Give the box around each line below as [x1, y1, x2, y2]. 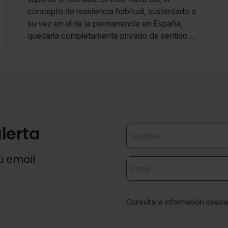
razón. [27, 43, 51, 53]
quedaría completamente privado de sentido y [27, 31, 194, 41]
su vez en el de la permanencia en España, [27, 18, 183, 29]
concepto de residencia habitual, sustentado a [27, 6, 196, 17]
